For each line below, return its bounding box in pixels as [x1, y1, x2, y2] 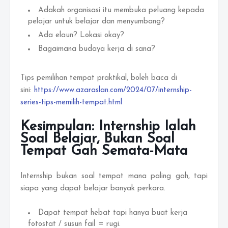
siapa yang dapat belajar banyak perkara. [20, 185, 165, 192]
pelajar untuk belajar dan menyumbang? [28, 18, 165, 25]
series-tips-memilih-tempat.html [20, 99, 122, 106]
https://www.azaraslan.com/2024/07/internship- [34, 87, 192, 94]
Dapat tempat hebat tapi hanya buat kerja [38, 209, 187, 217]
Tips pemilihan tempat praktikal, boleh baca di [20, 74, 177, 82]
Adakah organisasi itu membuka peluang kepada [38, 7, 204, 14]
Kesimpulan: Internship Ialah [20, 120, 196, 134]
